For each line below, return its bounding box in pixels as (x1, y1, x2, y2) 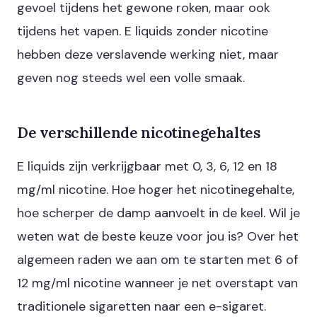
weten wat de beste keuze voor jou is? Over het (17, 228, 299, 246)
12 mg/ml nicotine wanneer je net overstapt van (17, 275, 298, 292)
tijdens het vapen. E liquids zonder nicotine (17, 23, 268, 40)
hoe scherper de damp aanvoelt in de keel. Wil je (17, 204, 300, 222)
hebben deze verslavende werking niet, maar (17, 46, 279, 64)
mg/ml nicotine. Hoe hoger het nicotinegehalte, (17, 181, 294, 199)
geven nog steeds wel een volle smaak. (17, 69, 245, 87)
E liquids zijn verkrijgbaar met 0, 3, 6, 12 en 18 (17, 158, 277, 175)
